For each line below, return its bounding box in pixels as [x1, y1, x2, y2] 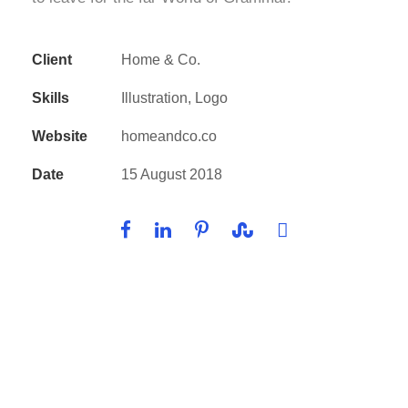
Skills [32, 90, 69, 106]
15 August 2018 [121, 167, 222, 182]
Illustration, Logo [121, 90, 228, 106]
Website [32, 128, 87, 144]
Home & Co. [121, 52, 200, 67]
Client [32, 52, 72, 67]
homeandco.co [121, 128, 217, 144]
